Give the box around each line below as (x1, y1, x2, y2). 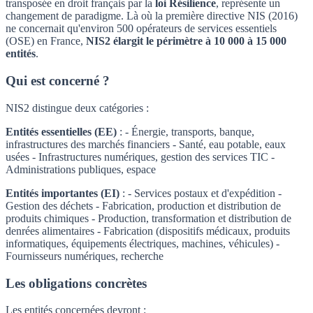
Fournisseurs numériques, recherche (6, 249, 163, 262)
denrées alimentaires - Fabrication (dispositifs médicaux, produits (6, 224, 290, 237)
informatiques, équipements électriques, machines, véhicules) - (6, 237, 279, 249)
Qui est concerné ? (6, 73, 110, 89)
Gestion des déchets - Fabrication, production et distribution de (6, 199, 281, 212)
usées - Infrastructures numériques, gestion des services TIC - (6, 150, 275, 163)
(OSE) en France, (6, 35, 86, 48)
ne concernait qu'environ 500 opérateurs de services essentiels (6, 22, 277, 35)
